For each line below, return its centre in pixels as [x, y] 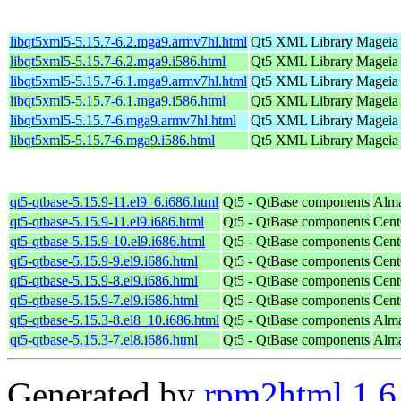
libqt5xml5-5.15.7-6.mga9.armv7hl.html [123, 120]
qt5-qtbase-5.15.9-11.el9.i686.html [107, 221]
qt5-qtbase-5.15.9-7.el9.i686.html [104, 300]
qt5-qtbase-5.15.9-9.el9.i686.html [104, 260]
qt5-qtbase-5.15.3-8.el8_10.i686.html [115, 320]
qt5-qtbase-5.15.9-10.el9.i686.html [107, 241]
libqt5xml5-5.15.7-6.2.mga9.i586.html [118, 61]
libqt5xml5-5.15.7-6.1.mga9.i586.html [118, 100]
